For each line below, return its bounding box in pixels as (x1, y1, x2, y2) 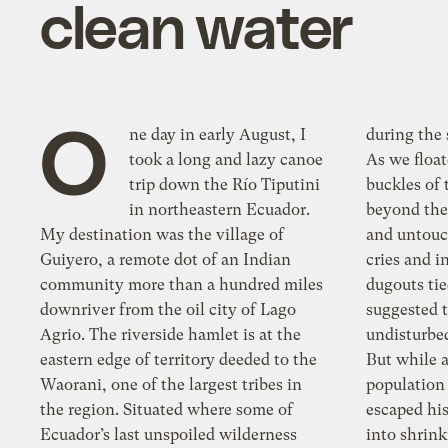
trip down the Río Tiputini (129, 175, 321, 195)
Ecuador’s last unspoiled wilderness (40, 425, 298, 445)
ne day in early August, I (129, 125, 307, 145)
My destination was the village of (40, 225, 285, 245)
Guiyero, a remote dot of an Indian (40, 250, 292, 270)
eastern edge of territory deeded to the (40, 350, 318, 370)
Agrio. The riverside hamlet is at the (40, 325, 302, 345)
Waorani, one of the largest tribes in (40, 375, 303, 395)
